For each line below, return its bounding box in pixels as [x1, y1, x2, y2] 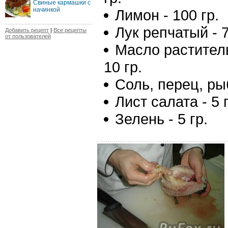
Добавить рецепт [5, 27, 49, 33]
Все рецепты [53, 27, 87, 33]
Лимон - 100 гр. [115, 7, 219, 23]
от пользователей [5, 33, 51, 39]
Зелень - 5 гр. [115, 110, 208, 127]
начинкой [33, 6, 60, 13]
